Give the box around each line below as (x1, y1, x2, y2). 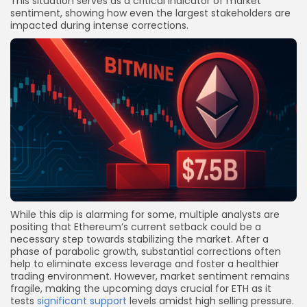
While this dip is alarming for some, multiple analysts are (10, 208, 280, 222)
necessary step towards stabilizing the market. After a (10, 232, 269, 247)
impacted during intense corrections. (10, 18, 188, 32)
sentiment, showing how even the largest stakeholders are (10, 5, 291, 20)
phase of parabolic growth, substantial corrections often (10, 245, 281, 259)
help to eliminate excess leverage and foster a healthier (10, 257, 279, 271)
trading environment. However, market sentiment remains (10, 269, 290, 284)
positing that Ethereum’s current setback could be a (10, 220, 261, 234)
